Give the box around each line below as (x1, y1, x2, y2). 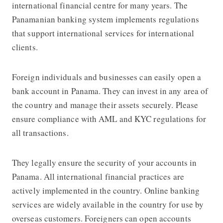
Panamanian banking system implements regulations (11, 13, 199, 25)
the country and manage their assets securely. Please (11, 99, 199, 111)
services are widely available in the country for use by (11, 198, 204, 210)
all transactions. (11, 126, 69, 138)
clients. (11, 41, 38, 53)
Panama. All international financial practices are (11, 170, 184, 182)
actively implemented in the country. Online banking (11, 184, 200, 196)
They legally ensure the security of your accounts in (11, 156, 197, 168)
